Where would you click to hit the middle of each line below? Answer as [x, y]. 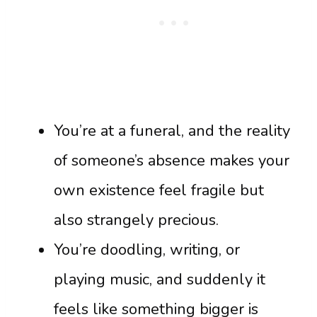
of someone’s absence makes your [172, 161]
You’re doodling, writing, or [147, 250]
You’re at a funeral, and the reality [172, 131]
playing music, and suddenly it [160, 280]
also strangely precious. [136, 220]
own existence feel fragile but [159, 191]
